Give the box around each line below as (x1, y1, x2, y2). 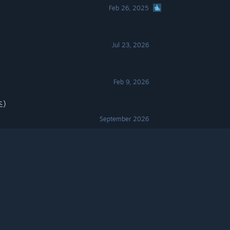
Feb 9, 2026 (113, 78, 149, 86)
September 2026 (100, 115, 149, 123)
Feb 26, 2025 (109, 4, 149, 12)
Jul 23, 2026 (112, 41, 149, 49)
